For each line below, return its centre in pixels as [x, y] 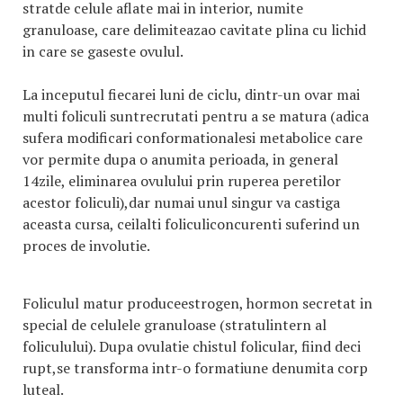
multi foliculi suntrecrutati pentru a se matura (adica [196, 116]
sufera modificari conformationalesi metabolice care [193, 138]
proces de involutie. [86, 246]
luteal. [43, 390]
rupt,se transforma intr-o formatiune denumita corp [195, 368]
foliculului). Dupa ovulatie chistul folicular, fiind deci [192, 346]
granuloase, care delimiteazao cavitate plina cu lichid [194, 30]
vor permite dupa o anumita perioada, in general [180, 159]
